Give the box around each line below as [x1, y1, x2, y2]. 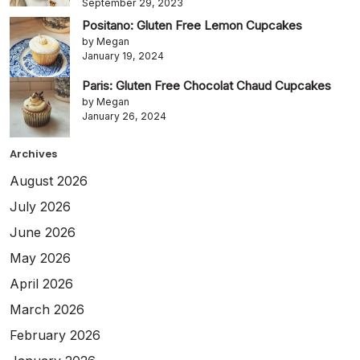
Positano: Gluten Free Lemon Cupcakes [82, 18, 302, 33]
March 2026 [10, 301, 84, 317]
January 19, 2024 [82, 50, 164, 62]
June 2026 [10, 224, 76, 240]
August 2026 [10, 173, 88, 189]
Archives [10, 147, 57, 161]
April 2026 [10, 276, 73, 292]
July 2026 [10, 198, 71, 215]
